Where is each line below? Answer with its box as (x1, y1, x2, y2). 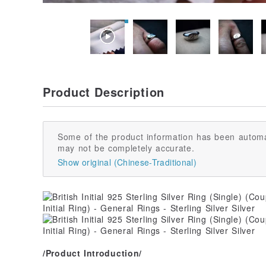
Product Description (43, 83, 164, 100)
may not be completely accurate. (58, 141, 195, 154)
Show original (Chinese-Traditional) (58, 156, 197, 168)
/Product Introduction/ (43, 246, 142, 259)
